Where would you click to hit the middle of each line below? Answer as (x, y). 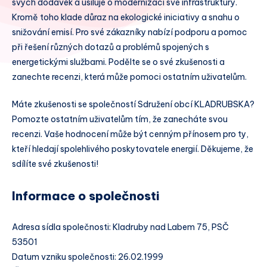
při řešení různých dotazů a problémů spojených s (111, 47)
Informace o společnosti (86, 195)
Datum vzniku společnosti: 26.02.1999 (88, 257)
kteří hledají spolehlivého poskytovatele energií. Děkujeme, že (133, 149)
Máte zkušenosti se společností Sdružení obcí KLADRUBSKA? (133, 104)
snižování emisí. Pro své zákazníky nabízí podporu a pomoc (130, 32)
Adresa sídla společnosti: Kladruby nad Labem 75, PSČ (120, 227)
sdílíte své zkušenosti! (55, 164)
